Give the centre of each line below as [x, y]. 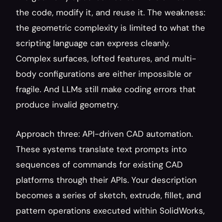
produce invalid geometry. [67, 105]
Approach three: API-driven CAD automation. [104, 134]
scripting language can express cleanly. [93, 43]
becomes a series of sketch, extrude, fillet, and [109, 195]
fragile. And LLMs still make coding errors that [106, 89]
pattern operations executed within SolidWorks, [110, 211]
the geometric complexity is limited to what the [111, 28]
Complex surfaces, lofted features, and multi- [106, 58]
